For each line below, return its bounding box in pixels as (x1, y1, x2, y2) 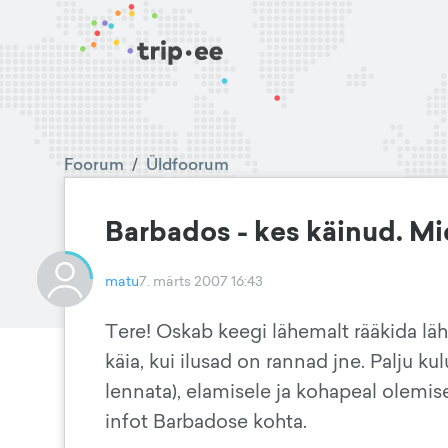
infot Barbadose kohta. (105, 408, 307, 434)
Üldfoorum (146, 153, 229, 175)
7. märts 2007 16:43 (139, 271, 263, 290)
